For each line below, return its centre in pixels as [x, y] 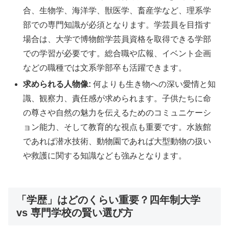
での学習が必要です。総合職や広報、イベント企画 [117, 54]
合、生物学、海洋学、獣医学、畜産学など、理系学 [117, 11]
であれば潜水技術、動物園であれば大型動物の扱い [117, 141]
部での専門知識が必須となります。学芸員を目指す [117, 25]
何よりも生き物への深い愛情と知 [154, 84]
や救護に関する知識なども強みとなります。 [105, 155]
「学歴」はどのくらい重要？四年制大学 [108, 200]
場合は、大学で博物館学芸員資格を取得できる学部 [117, 39]
